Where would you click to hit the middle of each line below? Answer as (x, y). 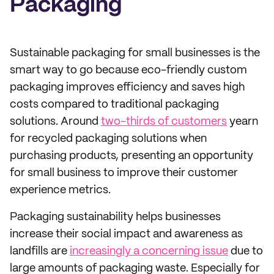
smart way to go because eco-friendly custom (128, 70)
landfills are (40, 251)
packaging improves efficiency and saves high (127, 87)
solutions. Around (55, 122)
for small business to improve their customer (124, 173)
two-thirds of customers (164, 122)
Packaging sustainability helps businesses (115, 217)
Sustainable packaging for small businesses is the (135, 53)
